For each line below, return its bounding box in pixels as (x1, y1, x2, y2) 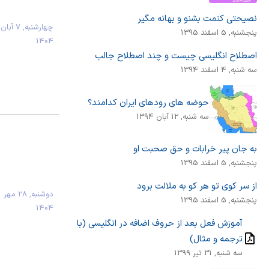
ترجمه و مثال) (190, 232, 243, 246)
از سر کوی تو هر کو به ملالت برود (137, 180, 258, 193)
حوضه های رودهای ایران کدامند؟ (88, 95, 210, 109)
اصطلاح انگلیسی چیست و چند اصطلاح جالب (95, 49, 258, 63)
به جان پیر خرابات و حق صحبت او (133, 142, 258, 156)
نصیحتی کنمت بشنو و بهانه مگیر (138, 12, 258, 26)
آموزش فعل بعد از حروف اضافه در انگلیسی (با (77, 217, 243, 231)
